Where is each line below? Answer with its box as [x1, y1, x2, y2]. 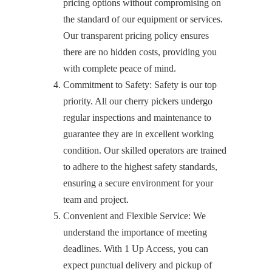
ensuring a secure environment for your [63, 178, 213, 188]
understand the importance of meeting [63, 227, 207, 237]
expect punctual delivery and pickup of [63, 260, 212, 270]
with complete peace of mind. [63, 63, 176, 73]
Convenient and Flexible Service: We [63, 211, 206, 221]
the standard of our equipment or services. [63, 14, 223, 24]
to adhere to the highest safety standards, [63, 161, 217, 172]
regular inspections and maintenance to [63, 112, 211, 123]
